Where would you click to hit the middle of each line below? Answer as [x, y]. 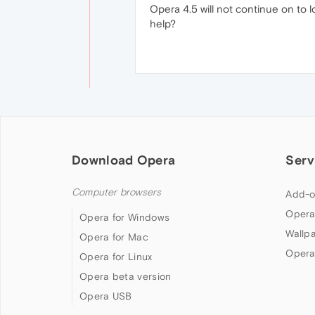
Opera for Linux [116, 257]
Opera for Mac [114, 237]
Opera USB [106, 296]
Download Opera [124, 160]
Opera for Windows [125, 217]
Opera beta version [126, 276]
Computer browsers [117, 192]
